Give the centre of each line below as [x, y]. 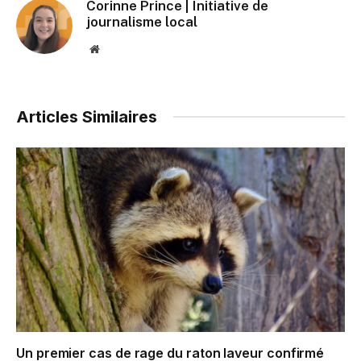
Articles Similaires [87, 116]
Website [116, 48]
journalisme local [142, 21]
